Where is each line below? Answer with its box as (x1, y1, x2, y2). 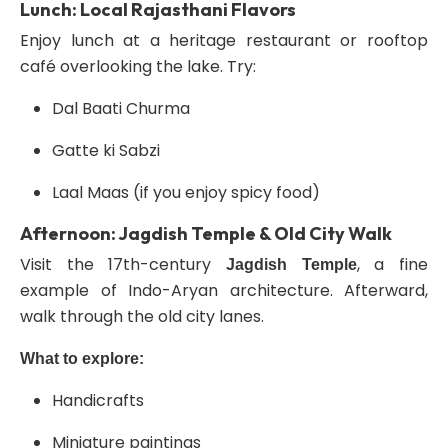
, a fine (356, 253, 429, 276)
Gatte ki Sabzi (52, 139, 160, 162)
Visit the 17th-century (20, 253, 226, 276)
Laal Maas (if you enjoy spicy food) (52, 181, 320, 204)
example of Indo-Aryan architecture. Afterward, (20, 279, 428, 302)
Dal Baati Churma (52, 97, 190, 120)
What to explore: (20, 350, 144, 367)
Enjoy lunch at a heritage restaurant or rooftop (20, 29, 428, 52)
